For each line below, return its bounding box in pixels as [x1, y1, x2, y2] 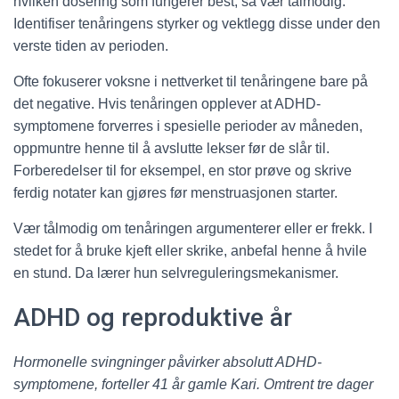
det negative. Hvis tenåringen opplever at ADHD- [13, 96, 321, 112]
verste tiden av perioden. [13, 38, 168, 54]
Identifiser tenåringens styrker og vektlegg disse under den [13, 16, 380, 32]
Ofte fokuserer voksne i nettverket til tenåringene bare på [13, 74, 368, 90]
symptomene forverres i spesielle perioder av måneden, [13, 118, 362, 134]
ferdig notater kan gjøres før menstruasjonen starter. [13, 185, 338, 201]
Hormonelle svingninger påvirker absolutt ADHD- [13, 354, 322, 370]
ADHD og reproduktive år [13, 303, 292, 333]
